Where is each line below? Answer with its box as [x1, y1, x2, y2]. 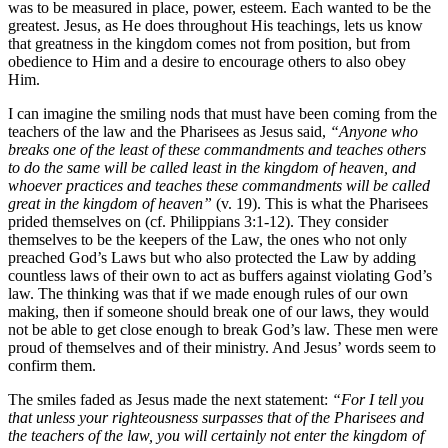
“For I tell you [332, 391, 424, 409]
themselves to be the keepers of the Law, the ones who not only [8, 231, 407, 249]
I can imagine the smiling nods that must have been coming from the [8, 105, 437, 123]
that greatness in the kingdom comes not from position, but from [8, 35, 410, 53]
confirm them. [8, 357, 96, 375]
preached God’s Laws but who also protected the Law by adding [8, 249, 416, 267]
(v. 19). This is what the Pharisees [212, 195, 428, 213]
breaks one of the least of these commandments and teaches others [8, 141, 426, 159]
